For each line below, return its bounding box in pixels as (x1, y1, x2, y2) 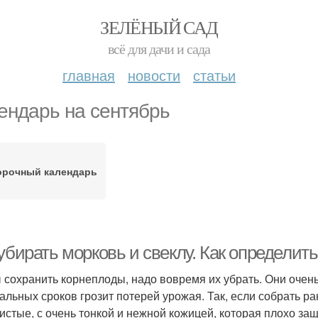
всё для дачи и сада (108, 39, 210, 58)
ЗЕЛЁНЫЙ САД (100, 15, 218, 39)
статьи (193, 65, 236, 85)
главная (62, 65, 115, 85)
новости (128, 65, 180, 85)
